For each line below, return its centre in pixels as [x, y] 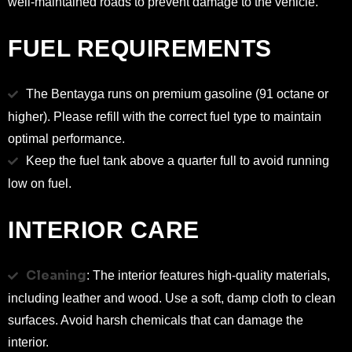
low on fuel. [40, 183]
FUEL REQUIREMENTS [140, 48]
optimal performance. [66, 139]
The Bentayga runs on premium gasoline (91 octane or [177, 94]
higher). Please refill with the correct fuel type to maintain [165, 117]
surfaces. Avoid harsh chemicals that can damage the [156, 320]
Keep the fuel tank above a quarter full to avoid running [178, 161]
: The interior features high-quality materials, [208, 275]
